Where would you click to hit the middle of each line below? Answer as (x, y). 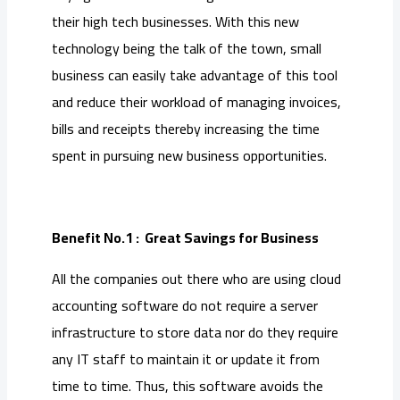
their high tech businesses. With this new (175, 22)
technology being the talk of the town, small (187, 49)
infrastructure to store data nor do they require (195, 333)
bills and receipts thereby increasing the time (186, 129)
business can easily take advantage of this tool (195, 75)
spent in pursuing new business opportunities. (189, 156)
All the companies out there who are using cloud (196, 279)
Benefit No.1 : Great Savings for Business (185, 238)
